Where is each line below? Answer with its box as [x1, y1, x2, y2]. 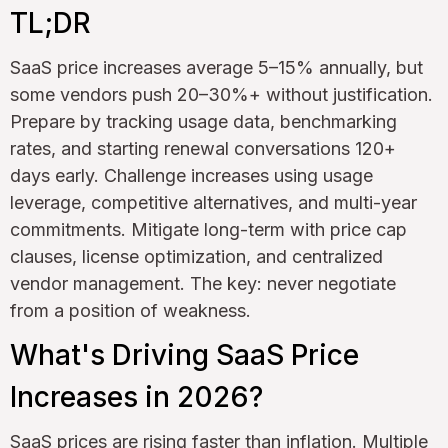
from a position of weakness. [10, 299, 251, 321]
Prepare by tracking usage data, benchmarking [10, 110, 397, 132]
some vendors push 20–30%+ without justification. [10, 83, 433, 105]
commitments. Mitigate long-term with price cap [10, 218, 407, 240]
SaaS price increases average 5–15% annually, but [10, 56, 423, 78]
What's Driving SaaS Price [10, 337, 359, 372]
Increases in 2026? [10, 379, 263, 414]
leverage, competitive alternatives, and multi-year [10, 191, 417, 213]
